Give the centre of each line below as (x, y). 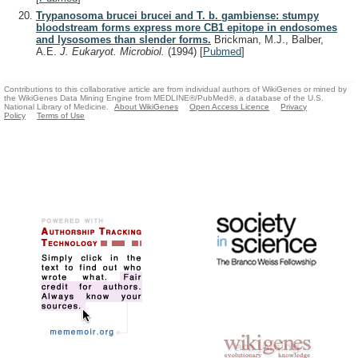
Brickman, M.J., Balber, (267, 39)
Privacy (294, 107)
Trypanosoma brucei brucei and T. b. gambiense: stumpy (177, 15)
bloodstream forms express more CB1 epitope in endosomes (187, 27)
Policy (15, 115)
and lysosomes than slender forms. (123, 39)
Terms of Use (61, 115)
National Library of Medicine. (56, 107)
